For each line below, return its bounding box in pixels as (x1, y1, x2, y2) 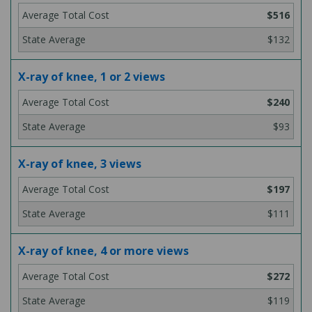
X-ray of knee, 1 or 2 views (18, 69, 165, 84)
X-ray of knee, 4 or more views (18, 243, 189, 258)
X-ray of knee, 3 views (18, 156, 141, 171)
